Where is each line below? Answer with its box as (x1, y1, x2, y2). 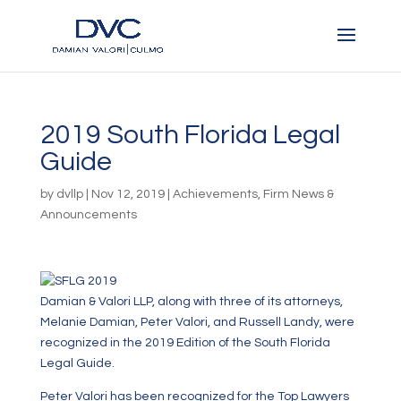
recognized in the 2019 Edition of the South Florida (39, 337, 330, 349)
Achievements (172, 188, 258, 200)
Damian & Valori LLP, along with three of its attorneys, (39, 295, 343, 308)
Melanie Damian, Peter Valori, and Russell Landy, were (39, 316, 354, 328)
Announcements (39, 209, 137, 221)
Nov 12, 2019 (90, 188, 165, 200)
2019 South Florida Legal (39, 121, 340, 149)
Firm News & (262, 188, 334, 200)
